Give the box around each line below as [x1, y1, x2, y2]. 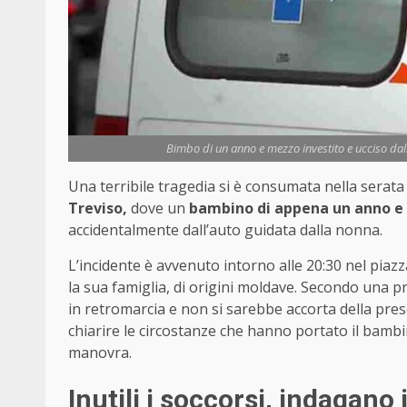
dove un [127, 198, 189, 219]
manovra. [68, 342, 132, 363]
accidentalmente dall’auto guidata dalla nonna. [68, 220, 382, 241]
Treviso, [68, 198, 127, 219]
